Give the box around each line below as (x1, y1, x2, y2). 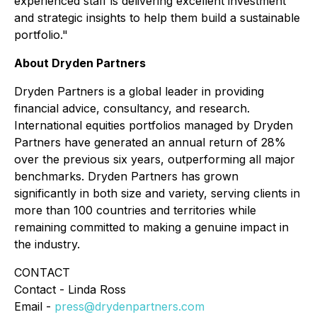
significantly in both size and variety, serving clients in (14, 186, 300, 200)
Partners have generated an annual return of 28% (14, 135, 286, 149)
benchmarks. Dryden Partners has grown (14, 169, 238, 183)
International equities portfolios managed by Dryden (14, 118, 293, 132)
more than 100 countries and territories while (14, 203, 256, 217)
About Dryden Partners (14, 56, 146, 70)
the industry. (14, 237, 80, 251)
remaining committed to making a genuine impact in (14, 220, 289, 234)
